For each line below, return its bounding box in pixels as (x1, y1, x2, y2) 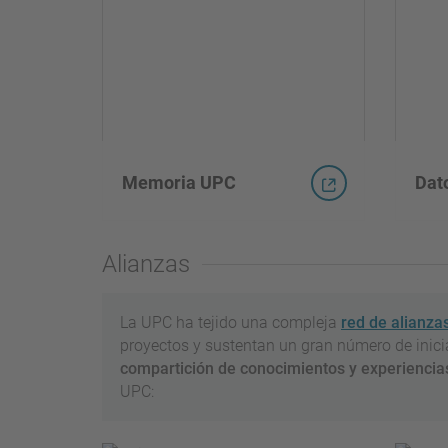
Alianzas (102, 250, 190, 279)
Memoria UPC (122, 172, 236, 194)
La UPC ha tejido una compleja (120, 313, 341, 333)
